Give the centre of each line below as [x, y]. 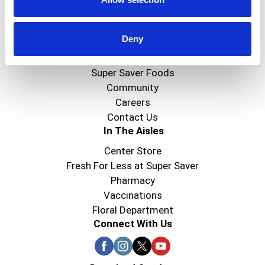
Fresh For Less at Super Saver [132, 166]
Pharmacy [132, 180]
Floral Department [132, 210]
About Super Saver [132, 53]
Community [132, 88]
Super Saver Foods [132, 73]
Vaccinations [132, 195]
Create [132, 27]
